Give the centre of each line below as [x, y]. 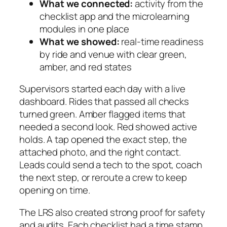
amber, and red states [86, 67]
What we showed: [80, 41]
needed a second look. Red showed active [108, 127]
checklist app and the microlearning [115, 16]
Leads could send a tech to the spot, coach [111, 165]
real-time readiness [161, 41]
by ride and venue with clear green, [113, 54]
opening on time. [55, 190]
